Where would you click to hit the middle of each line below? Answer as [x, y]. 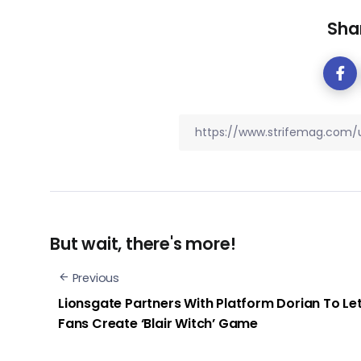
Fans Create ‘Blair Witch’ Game [158, 323]
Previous [96, 278]
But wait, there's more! [143, 243]
